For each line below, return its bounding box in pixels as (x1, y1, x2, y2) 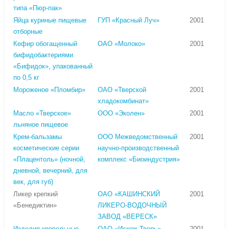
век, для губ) (13, 178, 53, 186)
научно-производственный (98, 144, 179, 152)
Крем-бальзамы (13, 133, 62, 141)
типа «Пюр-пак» (13, 4, 62, 12)
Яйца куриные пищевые (13, 16, 86, 25)
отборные (13, 28, 42, 36)
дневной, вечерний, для (13, 167, 87, 175)
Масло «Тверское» (13, 109, 71, 118)
